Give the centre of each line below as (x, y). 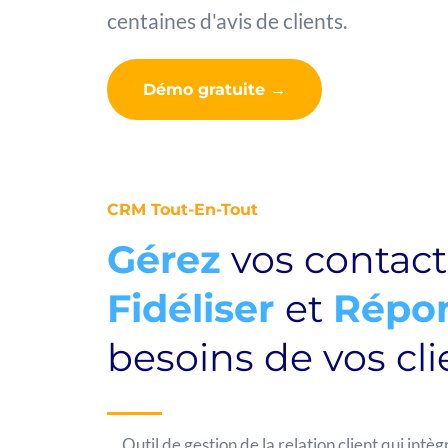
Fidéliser (196, 308)
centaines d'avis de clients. (227, 20)
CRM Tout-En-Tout (182, 209)
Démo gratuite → (214, 89)
